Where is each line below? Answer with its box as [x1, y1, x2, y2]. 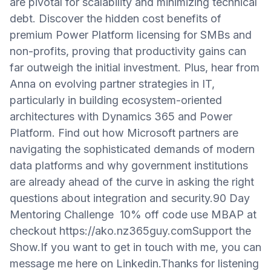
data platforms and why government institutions [10, 159, 248, 172]
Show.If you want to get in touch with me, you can [10, 241, 261, 253]
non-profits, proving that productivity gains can [10, 45, 246, 57]
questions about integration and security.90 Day [10, 192, 250, 204]
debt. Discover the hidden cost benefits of [10, 12, 221, 25]
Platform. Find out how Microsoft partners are [10, 126, 238, 139]
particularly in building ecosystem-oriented [10, 94, 222, 106]
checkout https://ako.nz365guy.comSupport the [10, 224, 251, 237]
